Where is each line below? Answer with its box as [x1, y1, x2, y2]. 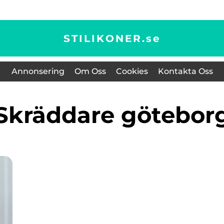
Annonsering [11, 66, 64, 76]
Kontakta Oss [157, 66, 213, 76]
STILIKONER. [63, 32, 146, 44]
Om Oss [74, 66, 106, 76]
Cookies [115, 66, 148, 76]
